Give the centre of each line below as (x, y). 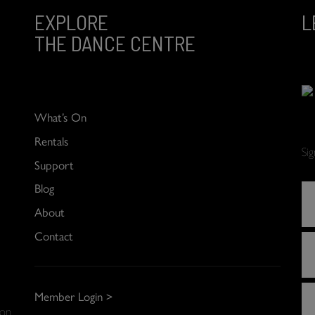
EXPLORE (71, 22)
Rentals (51, 140)
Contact (54, 235)
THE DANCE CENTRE (115, 43)
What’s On (60, 117)
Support (54, 164)
